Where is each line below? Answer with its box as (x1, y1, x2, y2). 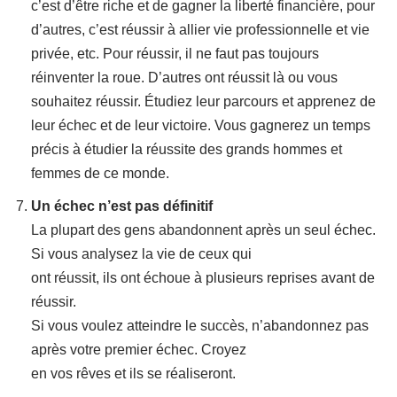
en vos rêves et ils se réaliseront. (31, 366, 236, 381)
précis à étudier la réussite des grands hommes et (31, 142, 342, 157)
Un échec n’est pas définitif (31, 198, 213, 214)
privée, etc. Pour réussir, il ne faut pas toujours (31, 46, 319, 61)
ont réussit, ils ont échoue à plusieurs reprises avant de (31, 270, 375, 285)
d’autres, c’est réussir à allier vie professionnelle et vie (31, 22, 370, 37)
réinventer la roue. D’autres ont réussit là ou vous (31, 70, 338, 85)
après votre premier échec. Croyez (31, 342, 246, 357)
